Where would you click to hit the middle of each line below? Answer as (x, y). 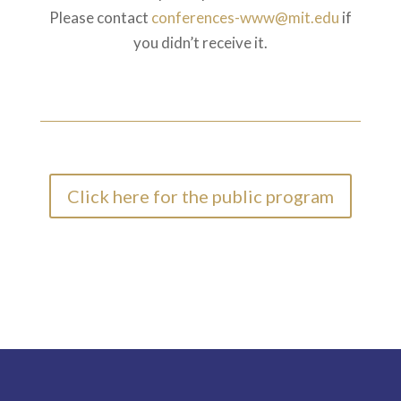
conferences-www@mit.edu (245, 17)
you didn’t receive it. (200, 43)
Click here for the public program (200, 196)
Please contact (100, 17)
